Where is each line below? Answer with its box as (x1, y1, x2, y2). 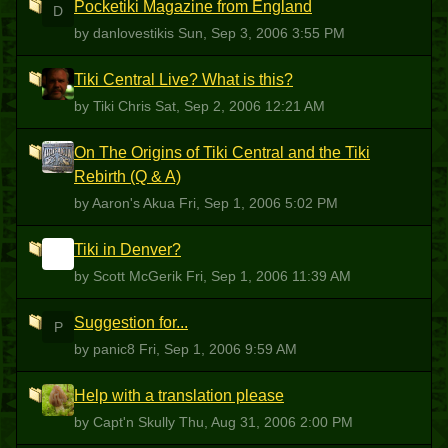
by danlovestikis (74, 25, 178, 41)
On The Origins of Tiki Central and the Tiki (74, 144, 370, 161)
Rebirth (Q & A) (74, 168, 181, 185)
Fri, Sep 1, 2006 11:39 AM (186, 268, 351, 284)
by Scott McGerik (74, 268, 186, 284)
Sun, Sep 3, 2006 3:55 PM (178, 25, 345, 41)
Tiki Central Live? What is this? (74, 71, 293, 88)
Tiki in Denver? (74, 241, 181, 258)
